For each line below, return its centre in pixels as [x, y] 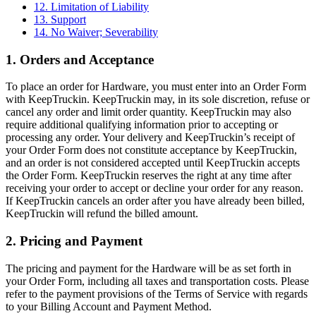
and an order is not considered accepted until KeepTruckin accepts [153, 163]
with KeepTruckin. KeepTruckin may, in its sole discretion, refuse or [158, 99]
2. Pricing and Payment [74, 241]
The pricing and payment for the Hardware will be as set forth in [148, 268]
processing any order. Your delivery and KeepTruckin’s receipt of [150, 138]
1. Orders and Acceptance [80, 59]
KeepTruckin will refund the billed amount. [102, 214]
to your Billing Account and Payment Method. [109, 306]
